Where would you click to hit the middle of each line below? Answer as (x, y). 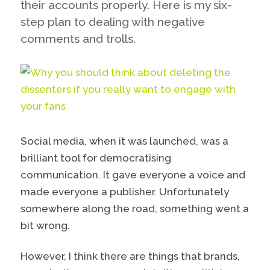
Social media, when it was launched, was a (125, 141)
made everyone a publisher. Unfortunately (125, 191)
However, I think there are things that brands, (130, 256)
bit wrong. (46, 225)
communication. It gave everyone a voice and (133, 174)
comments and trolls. (78, 39)
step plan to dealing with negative (113, 22)
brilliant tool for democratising (96, 158)
